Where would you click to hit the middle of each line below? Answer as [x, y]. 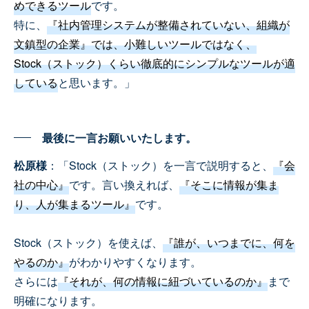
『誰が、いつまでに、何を [229, 242]
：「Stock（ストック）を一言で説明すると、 [160, 165]
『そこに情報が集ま [229, 184]
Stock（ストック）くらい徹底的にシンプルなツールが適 [154, 63]
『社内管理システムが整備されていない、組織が [168, 24]
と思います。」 [97, 82]
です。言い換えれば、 [124, 184]
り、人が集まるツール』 [74, 203]
